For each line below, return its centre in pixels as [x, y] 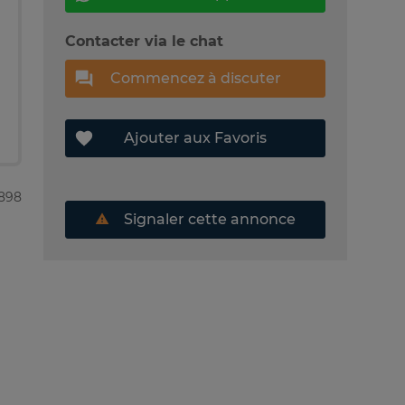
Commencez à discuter [195, 78]
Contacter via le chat [144, 41]
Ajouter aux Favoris [195, 137]
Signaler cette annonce [208, 219]
